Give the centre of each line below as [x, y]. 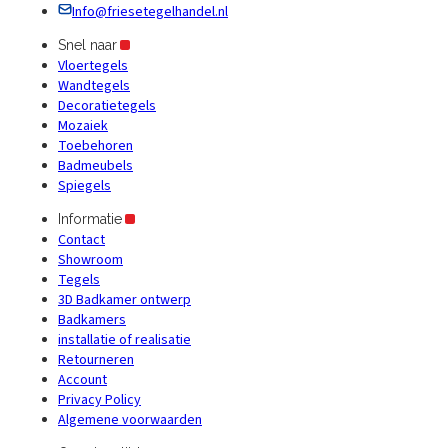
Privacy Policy [99, 400]
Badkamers [92, 320]
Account [82, 380]
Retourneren [96, 360]
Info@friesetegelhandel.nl [150, 12]
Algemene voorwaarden [130, 420]
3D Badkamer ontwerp [124, 300]
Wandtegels [94, 86]
